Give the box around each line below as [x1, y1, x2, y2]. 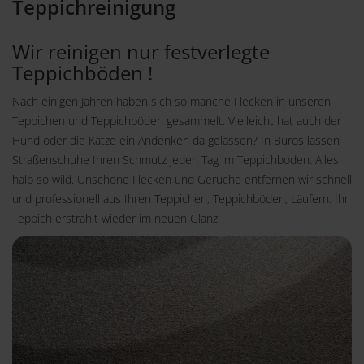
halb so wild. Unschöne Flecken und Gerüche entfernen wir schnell [12, 171, 352, 187]
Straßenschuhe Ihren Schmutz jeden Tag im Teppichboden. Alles [12, 152, 339, 167]
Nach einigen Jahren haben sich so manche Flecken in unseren [12, 93, 331, 109]
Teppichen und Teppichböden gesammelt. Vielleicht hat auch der [12, 113, 341, 128]
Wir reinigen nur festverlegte [12, 38, 270, 65]
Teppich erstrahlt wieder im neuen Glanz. [12, 210, 220, 226]
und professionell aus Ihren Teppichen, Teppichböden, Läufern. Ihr [12, 191, 349, 206]
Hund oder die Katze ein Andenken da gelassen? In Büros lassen [12, 132, 340, 148]
